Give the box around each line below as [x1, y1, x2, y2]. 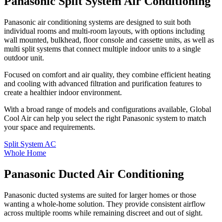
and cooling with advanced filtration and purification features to [4, 79, 202, 88]
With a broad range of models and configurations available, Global [4, 105, 211, 113]
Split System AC [4, 139, 56, 148]
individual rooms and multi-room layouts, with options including [4, 26, 205, 35]
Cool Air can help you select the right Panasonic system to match [4, 113, 206, 122]
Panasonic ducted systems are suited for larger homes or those [4, 190, 196, 199]
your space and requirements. [4, 122, 95, 131]
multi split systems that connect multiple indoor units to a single [4, 44, 201, 53]
